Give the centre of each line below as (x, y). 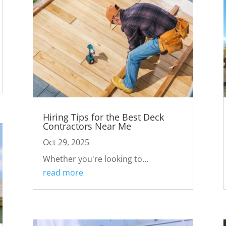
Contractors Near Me (87, 126)
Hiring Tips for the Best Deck (103, 117)
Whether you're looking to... (95, 159)
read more (63, 173)
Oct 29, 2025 (66, 143)
